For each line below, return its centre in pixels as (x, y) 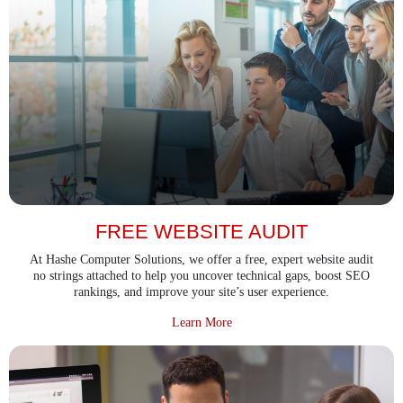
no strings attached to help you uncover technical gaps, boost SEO (201, 275)
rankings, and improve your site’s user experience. (201, 291)
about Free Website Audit (295, 321)
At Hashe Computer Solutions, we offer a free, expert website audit (201, 259)
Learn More (201, 322)
